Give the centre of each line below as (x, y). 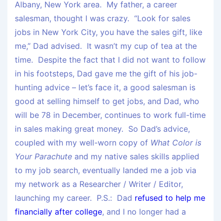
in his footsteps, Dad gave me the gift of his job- (106, 74)
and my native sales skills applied (136, 157)
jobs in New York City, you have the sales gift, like (109, 32)
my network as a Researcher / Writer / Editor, (99, 184)
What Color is (176, 143)
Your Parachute (43, 157)
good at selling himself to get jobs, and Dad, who (107, 101)
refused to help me (170, 198)
